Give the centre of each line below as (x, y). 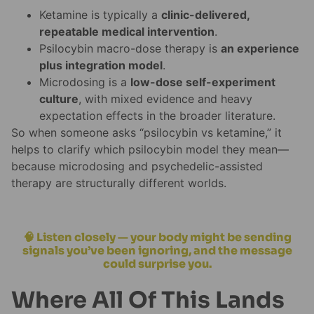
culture (59, 99)
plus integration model (101, 66)
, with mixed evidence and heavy (165, 99)
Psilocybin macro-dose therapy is (130, 49)
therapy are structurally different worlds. (119, 183)
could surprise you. (157, 264)
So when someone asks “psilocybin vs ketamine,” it (146, 133)
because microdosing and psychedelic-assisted (137, 166)
